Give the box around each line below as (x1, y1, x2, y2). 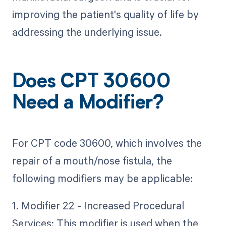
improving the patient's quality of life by (12, 7, 199, 22)
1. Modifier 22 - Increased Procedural (12, 198, 184, 212)
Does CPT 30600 (12, 73, 171, 93)
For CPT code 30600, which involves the (12, 135, 202, 150)
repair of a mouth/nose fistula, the (12, 153, 172, 167)
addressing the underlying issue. (12, 25, 162, 39)
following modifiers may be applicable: (12, 171, 193, 185)
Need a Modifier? (12, 94, 164, 114)
